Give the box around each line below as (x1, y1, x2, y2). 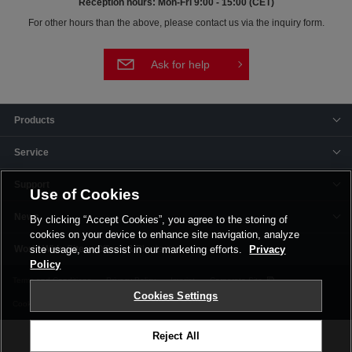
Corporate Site (210, 275, 262, 284)
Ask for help (150, 57, 210, 71)
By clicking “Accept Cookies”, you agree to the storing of (30, 214, 288, 225)
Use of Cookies (30, 186, 141, 203)
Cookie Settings (13, 299, 70, 308)
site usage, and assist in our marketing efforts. (30, 244, 246, 255)
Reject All (152, 330, 200, 342)
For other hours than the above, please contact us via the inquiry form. (27, 16, 324, 28)
